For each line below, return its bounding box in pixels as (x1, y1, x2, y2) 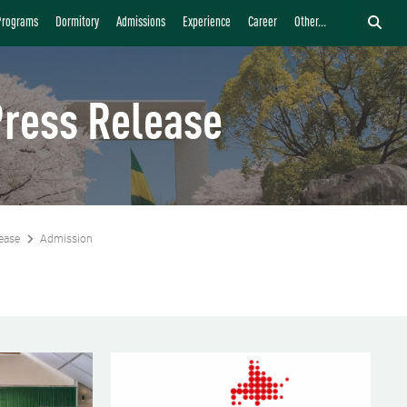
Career (248, 16, 277, 31)
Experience (183, 16, 231, 31)
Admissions (116, 16, 165, 31)
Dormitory (55, 16, 99, 31)
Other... (294, 16, 326, 31)
